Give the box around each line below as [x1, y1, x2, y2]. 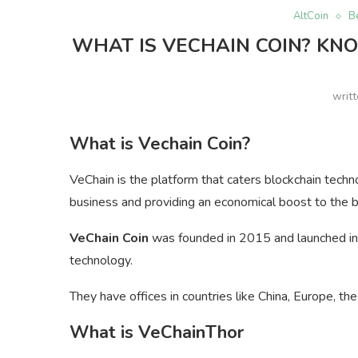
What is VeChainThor [70, 320, 244, 345]
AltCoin [292, 9, 328, 24]
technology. [70, 252, 133, 270]
